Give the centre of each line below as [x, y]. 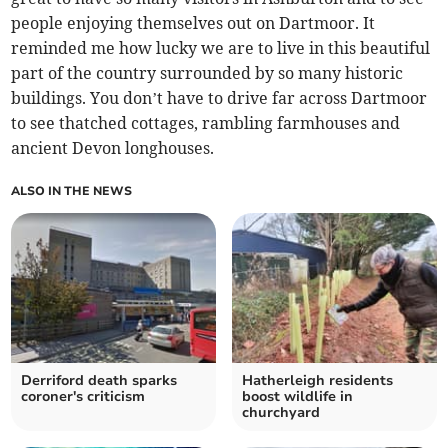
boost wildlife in [297, 396]
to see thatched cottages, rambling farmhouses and [206, 122]
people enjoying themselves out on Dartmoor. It [193, 22]
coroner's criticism [83, 396]
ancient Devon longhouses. [113, 147]
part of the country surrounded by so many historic [207, 72]
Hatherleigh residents [317, 380]
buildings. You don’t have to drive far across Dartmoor [219, 97]
